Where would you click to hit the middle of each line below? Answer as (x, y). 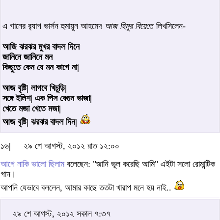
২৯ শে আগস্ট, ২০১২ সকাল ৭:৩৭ (62, 214)
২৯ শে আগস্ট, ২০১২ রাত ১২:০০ (71, 146)
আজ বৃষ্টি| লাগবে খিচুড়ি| (35, 88)
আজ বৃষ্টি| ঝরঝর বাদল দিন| (40, 122)
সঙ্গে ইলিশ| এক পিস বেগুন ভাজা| (47, 98)
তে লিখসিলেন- (166, 26)
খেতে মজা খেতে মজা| (32, 109)
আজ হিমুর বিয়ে (125, 26)
